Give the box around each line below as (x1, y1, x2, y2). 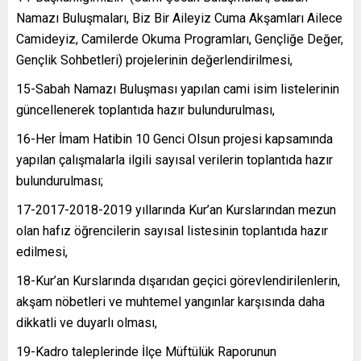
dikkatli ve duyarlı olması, (16, 314, 157, 330)
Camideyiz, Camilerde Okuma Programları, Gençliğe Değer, (16, 31, 343, 47)
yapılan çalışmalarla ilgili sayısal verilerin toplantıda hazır (16, 151, 333, 168)
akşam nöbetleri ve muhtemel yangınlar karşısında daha (16, 293, 325, 309)
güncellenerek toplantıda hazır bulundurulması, (16, 102, 275, 118)
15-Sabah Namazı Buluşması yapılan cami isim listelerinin (16, 81, 339, 97)
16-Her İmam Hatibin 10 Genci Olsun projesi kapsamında (16, 131, 333, 147)
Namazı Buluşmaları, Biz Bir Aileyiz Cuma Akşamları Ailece (16, 10, 342, 26)
